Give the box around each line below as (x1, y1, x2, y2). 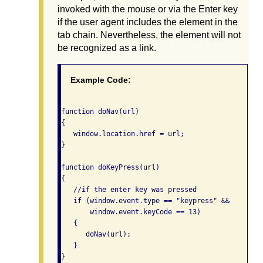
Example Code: (70, 75, 131, 85)
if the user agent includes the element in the (58, 17, 238, 28)
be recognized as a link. (58, 43, 156, 53)
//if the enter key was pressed (61, 186, 197, 194)
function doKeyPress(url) (61, 163, 160, 172)
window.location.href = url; (61, 130, 184, 139)
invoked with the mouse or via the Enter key (58, 4, 238, 15)
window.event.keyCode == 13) (61, 208, 201, 217)
